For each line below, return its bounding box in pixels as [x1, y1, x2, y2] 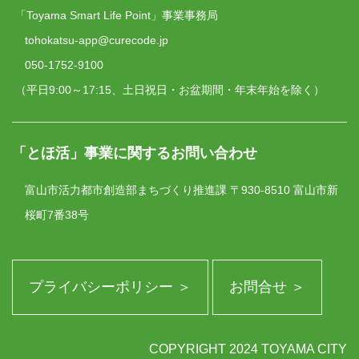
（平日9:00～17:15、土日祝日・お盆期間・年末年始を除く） [15, 83, 325, 96]
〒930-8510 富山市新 [227, 184, 338, 196]
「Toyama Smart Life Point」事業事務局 [15, 9, 218, 22]
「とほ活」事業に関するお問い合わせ [12, 145, 257, 161]
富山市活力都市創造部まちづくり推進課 [25, 184, 227, 196]
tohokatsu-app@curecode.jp [25, 34, 168, 46]
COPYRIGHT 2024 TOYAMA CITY [149, 342, 347, 356]
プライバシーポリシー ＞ [29, 279, 192, 295]
